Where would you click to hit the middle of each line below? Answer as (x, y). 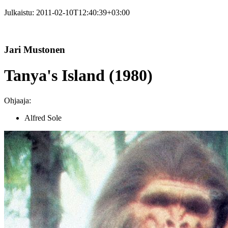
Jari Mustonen (35, 49)
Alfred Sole (43, 118)
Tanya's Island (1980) (78, 76)
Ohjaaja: (18, 100)
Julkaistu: (20, 12)
